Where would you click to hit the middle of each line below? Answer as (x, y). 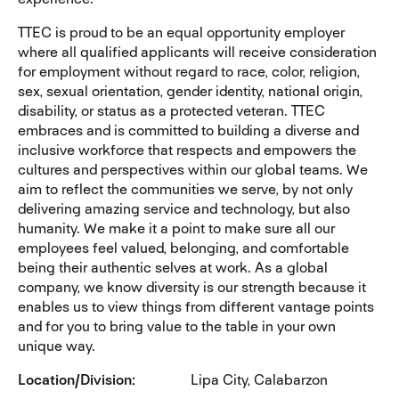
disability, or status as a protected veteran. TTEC (171, 110)
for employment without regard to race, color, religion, (189, 71)
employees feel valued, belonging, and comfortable (183, 248)
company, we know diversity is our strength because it (192, 287)
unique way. (57, 346)
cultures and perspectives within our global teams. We (193, 169)
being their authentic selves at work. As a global (173, 267)
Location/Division (75, 379)
